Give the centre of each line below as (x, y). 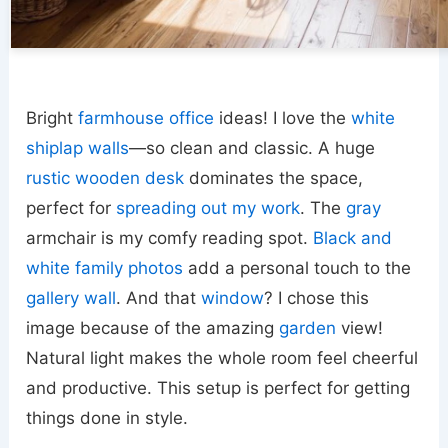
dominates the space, (274, 177)
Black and (353, 237)
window (233, 297)
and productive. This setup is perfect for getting (218, 387)
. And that (159, 297)
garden (308, 327)
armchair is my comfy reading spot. (170, 237)
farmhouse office (146, 117)
